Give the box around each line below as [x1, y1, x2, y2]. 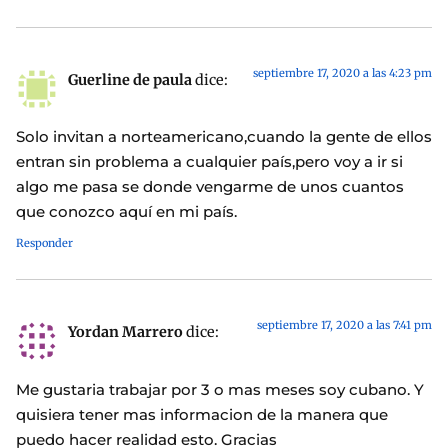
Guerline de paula [68, 71, 192, 90]
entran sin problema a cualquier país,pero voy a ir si [16, 152, 403, 172]
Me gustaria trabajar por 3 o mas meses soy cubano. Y [16, 379, 424, 399]
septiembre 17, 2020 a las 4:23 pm [253, 66, 432, 81]
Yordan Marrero [68, 323, 183, 342]
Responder [16, 236, 73, 251]
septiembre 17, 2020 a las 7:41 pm [257, 318, 432, 333]
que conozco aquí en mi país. [16, 202, 237, 222]
